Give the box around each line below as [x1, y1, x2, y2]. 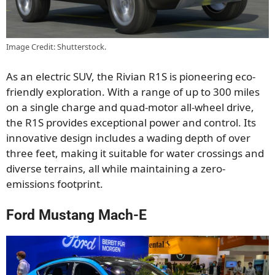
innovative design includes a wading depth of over [6, 130, 250, 145]
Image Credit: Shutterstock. [6, 41, 106, 53]
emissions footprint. [6, 176, 103, 191]
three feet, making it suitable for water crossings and [6, 145, 264, 160]
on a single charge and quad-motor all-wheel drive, [6, 99, 254, 114]
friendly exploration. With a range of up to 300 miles [6, 84, 260, 99]
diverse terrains [6, 161, 83, 176]
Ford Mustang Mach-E [6, 207, 147, 224]
